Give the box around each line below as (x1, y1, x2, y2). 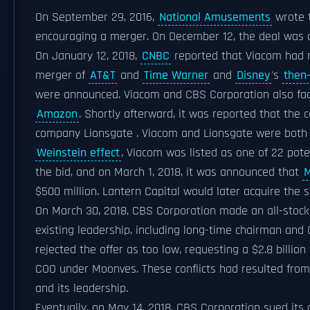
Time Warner (144, 68, 208, 83)
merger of (35, 68, 89, 83)
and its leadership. (35, 281, 128, 296)
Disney (237, 68, 270, 83)
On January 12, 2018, (35, 48, 140, 64)
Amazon (37, 107, 77, 122)
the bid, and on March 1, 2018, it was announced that (35, 165, 302, 180)
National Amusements (159, 10, 271, 25)
